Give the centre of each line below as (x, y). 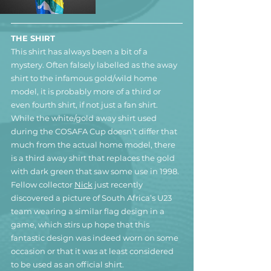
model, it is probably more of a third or (87, 91)
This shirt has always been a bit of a (80, 51)
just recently (119, 184)
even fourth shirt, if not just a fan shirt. (85, 104)
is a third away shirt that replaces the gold (94, 158)
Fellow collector (43, 184)
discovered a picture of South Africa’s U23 (92, 198)
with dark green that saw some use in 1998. (95, 171)
